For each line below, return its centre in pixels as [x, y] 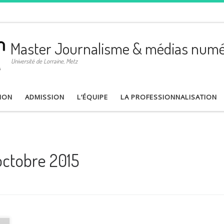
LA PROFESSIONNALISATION [168, 97]
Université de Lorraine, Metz [44, 61]
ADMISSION [44, 97]
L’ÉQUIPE [92, 97]
